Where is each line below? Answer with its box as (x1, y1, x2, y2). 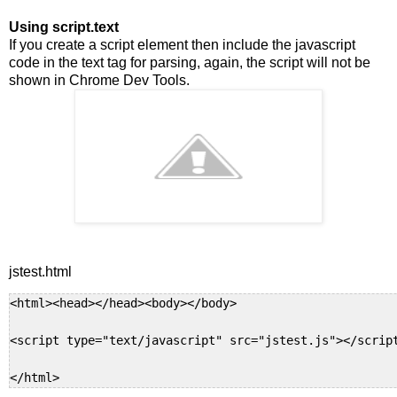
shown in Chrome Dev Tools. (9, 73, 190, 89)
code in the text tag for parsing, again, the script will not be (9, 55, 370, 71)
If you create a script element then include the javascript (9, 37, 355, 53)
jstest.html (9, 264, 72, 280)
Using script (9, 19, 90, 35)
